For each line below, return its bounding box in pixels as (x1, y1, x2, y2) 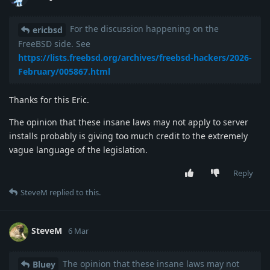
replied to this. (48, 186, 101, 198)
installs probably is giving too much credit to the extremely (9, 130, 248, 142)
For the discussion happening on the (67, 22, 219, 34)
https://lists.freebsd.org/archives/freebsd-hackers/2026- (18, 51, 252, 63)
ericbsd (33, 24, 63, 36)
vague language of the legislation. (9, 143, 148, 155)
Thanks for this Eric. (9, 93, 89, 105)
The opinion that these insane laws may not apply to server (9, 116, 248, 128)
